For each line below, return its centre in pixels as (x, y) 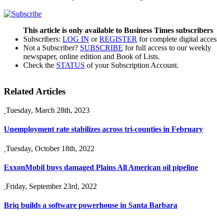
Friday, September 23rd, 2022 (51, 186)
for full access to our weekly (167, 47)
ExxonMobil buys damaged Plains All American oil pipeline (101, 167)
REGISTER (118, 39)
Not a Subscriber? (52, 47)
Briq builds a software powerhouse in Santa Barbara (91, 205)
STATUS (70, 65)
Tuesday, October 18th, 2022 (50, 148)
